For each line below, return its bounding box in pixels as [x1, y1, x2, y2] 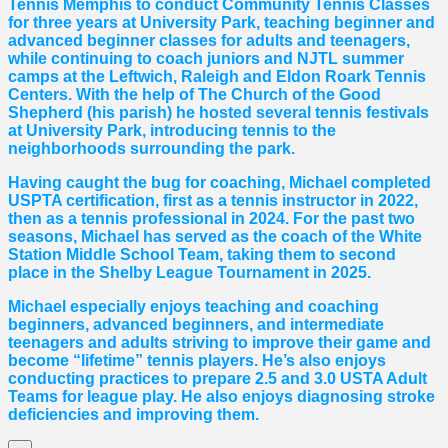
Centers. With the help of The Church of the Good [8, 85, 381, 103]
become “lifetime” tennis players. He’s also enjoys [8, 351, 386, 369]
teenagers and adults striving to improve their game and [8, 333, 431, 351]
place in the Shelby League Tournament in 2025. [8, 263, 371, 281]
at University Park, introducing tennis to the [8, 121, 336, 139]
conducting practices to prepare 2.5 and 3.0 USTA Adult [8, 369, 427, 387]
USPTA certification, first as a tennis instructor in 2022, [8, 191, 418, 209]
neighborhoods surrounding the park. [8, 139, 295, 157]
